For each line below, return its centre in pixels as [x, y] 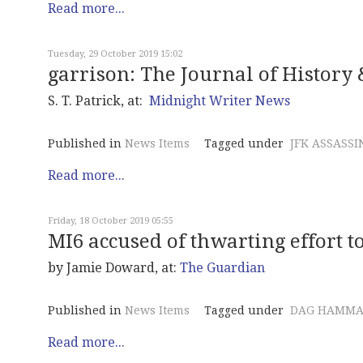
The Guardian [222, 268]
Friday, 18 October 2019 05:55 [111, 221]
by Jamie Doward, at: [114, 268]
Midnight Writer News [220, 101]
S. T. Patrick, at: [98, 101]
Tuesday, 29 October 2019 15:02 [115, 54]
